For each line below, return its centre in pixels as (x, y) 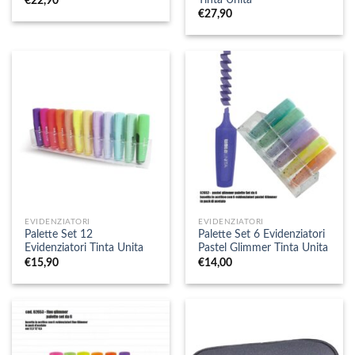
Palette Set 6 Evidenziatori (262, 235)
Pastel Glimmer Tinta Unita (263, 248)
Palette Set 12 (59, 235)
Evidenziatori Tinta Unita (84, 248)
